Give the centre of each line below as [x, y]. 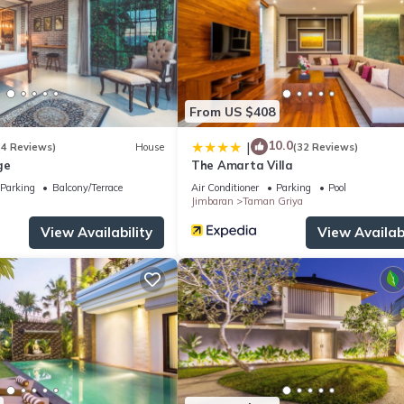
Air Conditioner [225, 188]
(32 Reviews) [326, 147]
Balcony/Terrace [87, 188]
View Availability [96, 233]
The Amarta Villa [242, 165]
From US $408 [232, 111]
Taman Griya [273, 202]
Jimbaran [212, 202]
